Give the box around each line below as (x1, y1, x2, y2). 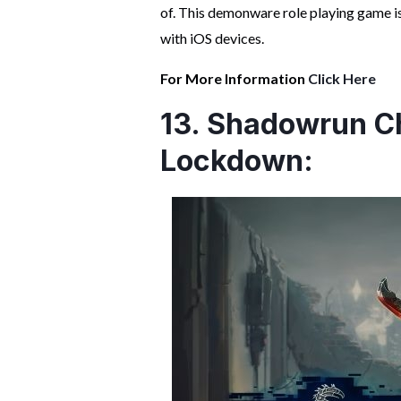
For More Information (159, 70, 308, 88)
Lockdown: (159, 143, 313, 179)
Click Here (307, 70, 376, 88)
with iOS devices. (159, 30, 264, 47)
